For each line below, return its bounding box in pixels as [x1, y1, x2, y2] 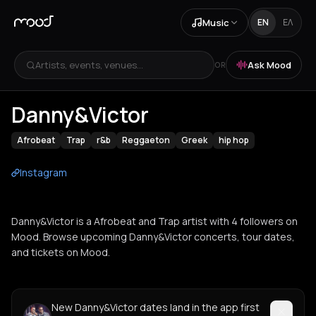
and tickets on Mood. [11, 245, 110, 259]
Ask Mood [248, 58, 291, 71]
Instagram [20, 166, 67, 179]
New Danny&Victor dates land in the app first [51, 300, 260, 314]
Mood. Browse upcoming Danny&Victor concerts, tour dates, [11, 230, 295, 243]
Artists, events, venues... [35, 58, 143, 71]
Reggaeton [122, 134, 170, 146]
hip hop [219, 134, 249, 146]
